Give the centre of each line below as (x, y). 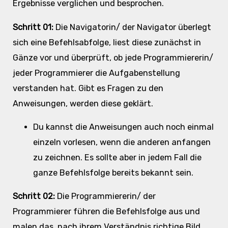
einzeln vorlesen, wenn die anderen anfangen (122, 142)
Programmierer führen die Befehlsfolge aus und (106, 212)
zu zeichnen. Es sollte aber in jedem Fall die (117, 158)
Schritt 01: (34, 27)
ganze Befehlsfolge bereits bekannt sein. (113, 173)
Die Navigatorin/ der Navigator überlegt (133, 27)
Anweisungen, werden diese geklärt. (83, 103)
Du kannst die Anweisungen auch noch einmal (123, 127)
